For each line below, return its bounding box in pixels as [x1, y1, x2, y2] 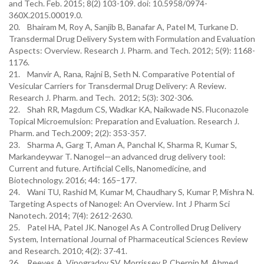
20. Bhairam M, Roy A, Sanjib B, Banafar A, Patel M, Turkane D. [9, 22, 238, 32]
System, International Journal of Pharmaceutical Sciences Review [9, 234, 248, 244]
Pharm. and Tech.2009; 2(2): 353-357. [9, 128, 146, 138]
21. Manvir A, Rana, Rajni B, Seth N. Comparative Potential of [9, 69, 235, 79]
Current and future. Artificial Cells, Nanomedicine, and [9, 163, 206, 173]
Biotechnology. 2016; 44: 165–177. [9, 175, 137, 185]
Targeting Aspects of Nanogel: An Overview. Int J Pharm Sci [9, 199, 230, 209]
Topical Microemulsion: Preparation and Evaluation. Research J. [9, 116, 239, 126]
